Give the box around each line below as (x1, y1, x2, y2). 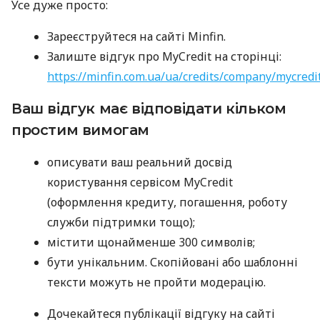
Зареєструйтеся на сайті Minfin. (47, 28, 226, 44)
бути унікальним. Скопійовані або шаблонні (47, 254, 298, 270)
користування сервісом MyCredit (47, 174, 233, 190)
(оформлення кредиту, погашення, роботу (47, 194, 287, 210)
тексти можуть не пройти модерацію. (47, 274, 266, 290)
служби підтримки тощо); (47, 214, 195, 230)
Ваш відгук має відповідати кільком (11, 99, 286, 117)
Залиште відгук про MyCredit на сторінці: (47, 48, 281, 64)
